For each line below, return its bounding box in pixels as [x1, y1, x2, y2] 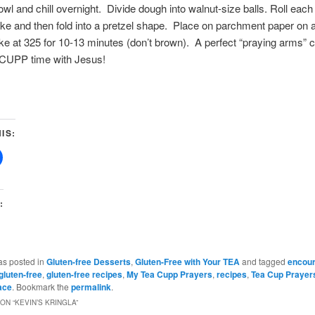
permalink [70, 280, 111, 293]
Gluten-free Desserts [46, 255, 131, 268]
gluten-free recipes [46, 267, 122, 281]
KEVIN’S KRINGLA [14, 297, 76, 307]
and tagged [239, 255, 288, 267]
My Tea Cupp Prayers [126, 267, 212, 281]
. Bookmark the [11, 280, 71, 292]
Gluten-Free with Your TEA [134, 255, 240, 268]
